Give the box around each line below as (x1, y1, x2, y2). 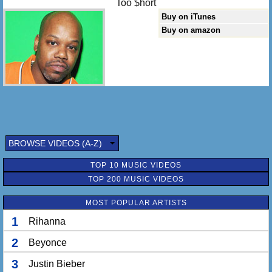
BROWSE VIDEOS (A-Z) (8, 138, 102, 148)
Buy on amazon (161, 25, 221, 35)
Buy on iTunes (161, 12, 216, 21)
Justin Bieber (29, 259, 85, 269)
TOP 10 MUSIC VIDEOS (90, 161, 182, 169)
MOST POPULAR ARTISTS (85, 199, 187, 207)
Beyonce (29, 237, 67, 248)
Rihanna (29, 216, 66, 226)
